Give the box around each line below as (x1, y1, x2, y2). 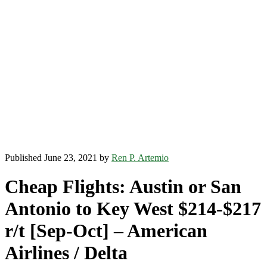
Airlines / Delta (5, 242, 128, 264)
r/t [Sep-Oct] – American (5, 220, 207, 242)
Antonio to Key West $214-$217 (5, 198, 261, 220)
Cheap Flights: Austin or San (5, 176, 241, 198)
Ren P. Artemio (111, 153, 169, 163)
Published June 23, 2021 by (5, 153, 111, 163)
